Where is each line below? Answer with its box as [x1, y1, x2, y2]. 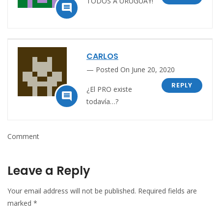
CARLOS [86, 50, 118, 62]
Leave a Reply [7, 162, 90, 179]
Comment [7, 131, 39, 141]
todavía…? [86, 96, 118, 106]
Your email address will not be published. [7, 186, 136, 195]
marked [7, 198, 33, 208]
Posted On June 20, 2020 [96, 64, 175, 74]
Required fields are [138, 186, 197, 195]
